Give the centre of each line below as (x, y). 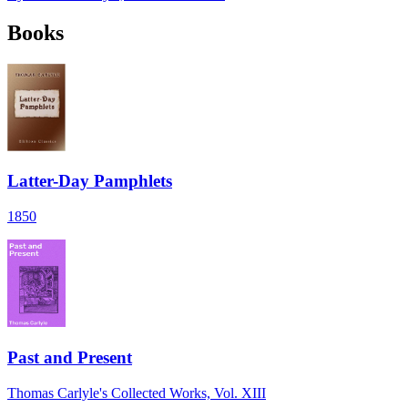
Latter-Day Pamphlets (90, 181)
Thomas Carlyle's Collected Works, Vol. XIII (137, 393)
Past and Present (70, 357)
